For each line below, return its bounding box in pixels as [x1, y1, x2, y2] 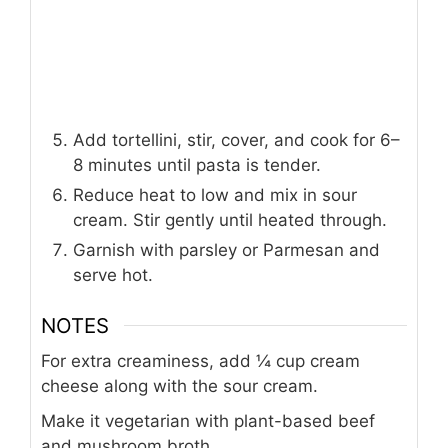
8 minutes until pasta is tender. [73, 155, 321, 176]
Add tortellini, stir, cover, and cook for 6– [73, 130, 400, 151]
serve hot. [73, 265, 153, 286]
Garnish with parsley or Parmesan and [73, 240, 380, 261]
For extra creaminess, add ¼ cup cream [41, 350, 360, 371]
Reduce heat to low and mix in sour [73, 185, 357, 206]
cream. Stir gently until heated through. [73, 210, 387, 231]
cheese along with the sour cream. [41, 375, 318, 396]
